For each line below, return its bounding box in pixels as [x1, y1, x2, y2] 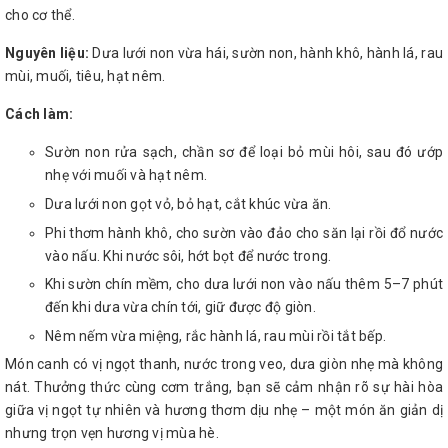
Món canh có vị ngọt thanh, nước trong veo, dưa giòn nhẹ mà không [5, 356, 443, 373]
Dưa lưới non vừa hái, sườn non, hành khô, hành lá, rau [92, 45, 444, 62]
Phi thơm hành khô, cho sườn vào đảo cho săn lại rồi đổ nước [45, 224, 443, 241]
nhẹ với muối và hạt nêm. [45, 167, 207, 184]
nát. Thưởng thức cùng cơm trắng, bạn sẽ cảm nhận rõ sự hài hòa [5, 379, 443, 396]
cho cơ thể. [5, 7, 75, 24]
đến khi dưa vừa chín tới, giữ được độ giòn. [45, 299, 316, 316]
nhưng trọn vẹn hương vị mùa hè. [5, 425, 219, 442]
